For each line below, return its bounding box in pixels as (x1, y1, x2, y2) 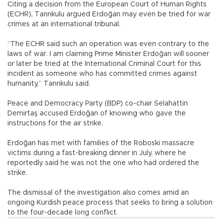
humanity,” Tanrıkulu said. (7, 80, 92, 87)
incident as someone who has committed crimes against (7, 70, 197, 77)
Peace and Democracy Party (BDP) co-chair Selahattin (7, 100, 188, 107)
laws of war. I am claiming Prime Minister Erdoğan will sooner (7, 50, 209, 57)
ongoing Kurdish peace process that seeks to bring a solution (7, 199, 213, 206)
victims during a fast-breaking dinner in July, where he (7, 149, 186, 157)
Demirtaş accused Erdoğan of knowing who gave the (7, 110, 186, 117)
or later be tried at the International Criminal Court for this (7, 60, 201, 67)
